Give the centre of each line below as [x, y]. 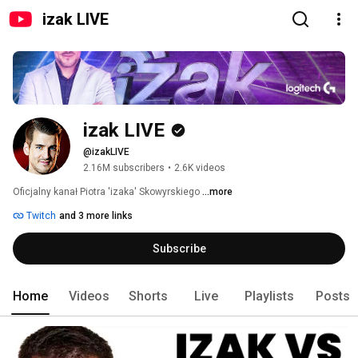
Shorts [148, 296]
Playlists [269, 296]
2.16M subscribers [124, 168]
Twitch [40, 216]
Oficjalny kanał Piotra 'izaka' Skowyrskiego [107, 192]
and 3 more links [96, 216]
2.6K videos [200, 168]
